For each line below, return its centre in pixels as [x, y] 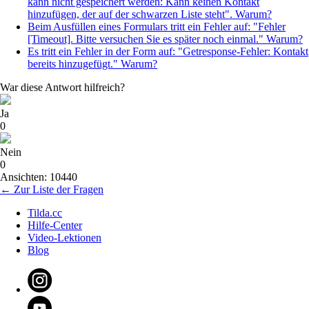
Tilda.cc [45, 213]
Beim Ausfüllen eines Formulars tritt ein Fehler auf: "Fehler [157, 27]
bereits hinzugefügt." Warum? [92, 64]
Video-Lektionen [64, 238]
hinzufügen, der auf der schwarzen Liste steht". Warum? [150, 14]
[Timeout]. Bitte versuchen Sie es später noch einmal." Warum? [165, 39]
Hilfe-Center [55, 226]
